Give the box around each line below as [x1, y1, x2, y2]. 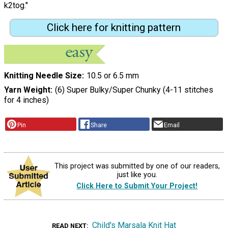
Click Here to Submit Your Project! [76, 181, 198, 190]
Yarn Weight [4, 85, 50, 95]
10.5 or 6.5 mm [86, 71, 139, 81]
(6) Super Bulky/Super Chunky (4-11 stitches [54, 85, 213, 95]
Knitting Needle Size [4, 71, 82, 81]
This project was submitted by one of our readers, [54, 162, 220, 171]
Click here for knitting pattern [47, 21, 181, 34]
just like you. [117, 170, 157, 180]
